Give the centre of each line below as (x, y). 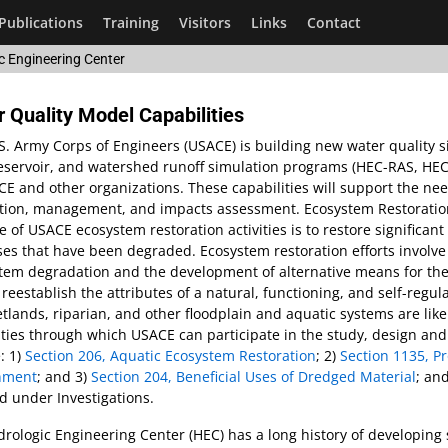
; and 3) (64, 376)
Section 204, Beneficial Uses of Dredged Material (253, 376)
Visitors (205, 22)
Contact (334, 22)
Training (131, 22)
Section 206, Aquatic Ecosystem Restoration (170, 355)
